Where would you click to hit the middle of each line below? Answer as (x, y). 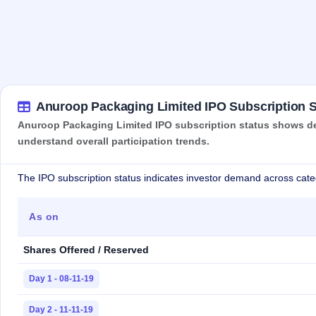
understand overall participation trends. (114, 141)
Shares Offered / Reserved (86, 250)
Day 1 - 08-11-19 (61, 279)
